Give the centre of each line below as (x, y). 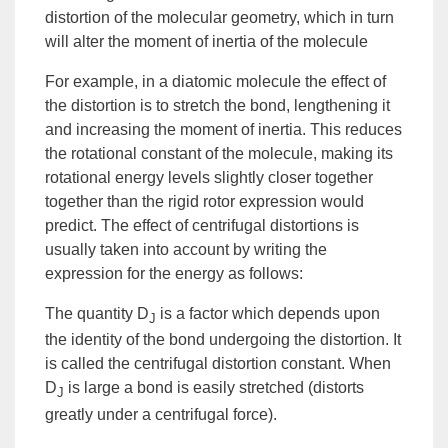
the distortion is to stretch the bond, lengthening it (217, 106)
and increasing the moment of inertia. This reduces (223, 130)
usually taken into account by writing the (186, 250)
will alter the (89, 42)
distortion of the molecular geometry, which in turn (219, 18)
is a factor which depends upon (268, 314)
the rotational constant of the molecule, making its (219, 154)
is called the (89, 364)
